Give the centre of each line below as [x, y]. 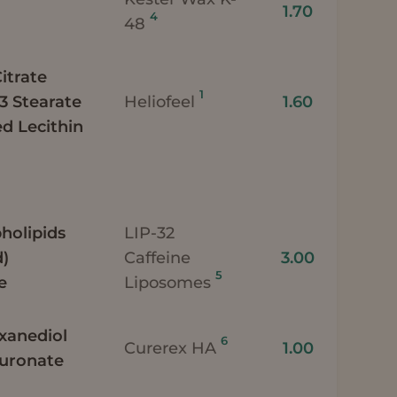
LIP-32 [150, 233]
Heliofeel [162, 101]
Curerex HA [173, 348]
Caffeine [158, 257]
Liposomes [170, 282]
